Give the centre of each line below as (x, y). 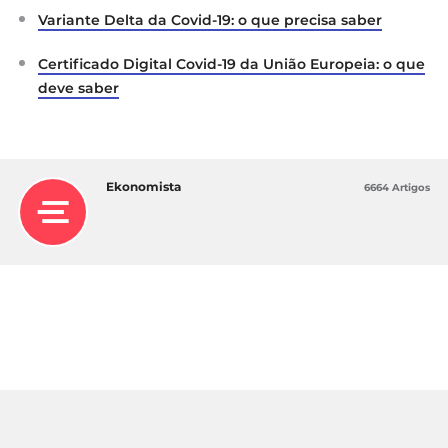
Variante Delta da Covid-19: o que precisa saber (210, 19)
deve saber (78, 87)
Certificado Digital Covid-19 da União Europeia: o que (231, 63)
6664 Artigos (397, 187)
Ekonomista (143, 186)
